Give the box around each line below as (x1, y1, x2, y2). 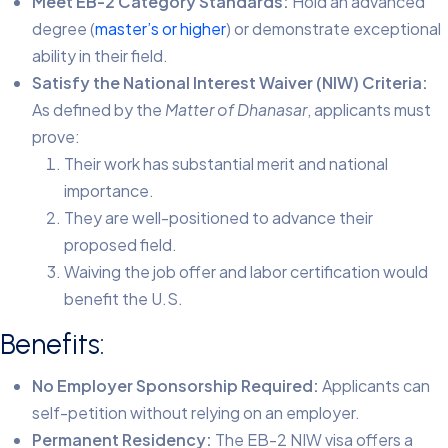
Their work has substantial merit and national (64, 153, 388, 175)
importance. (64, 180, 154, 202)
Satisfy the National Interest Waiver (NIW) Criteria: (32, 72, 428, 94)
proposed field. (64, 234, 177, 256)
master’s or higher (95, 18, 226, 40)
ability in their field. (32, 45, 168, 67)
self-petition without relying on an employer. (32, 402, 360, 424)
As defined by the (32, 99, 165, 121)
